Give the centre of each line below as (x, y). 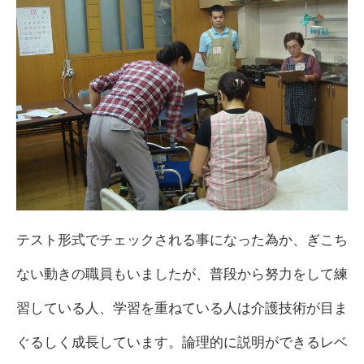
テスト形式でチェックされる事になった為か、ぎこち (182, 240)
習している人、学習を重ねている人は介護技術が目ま (182, 308)
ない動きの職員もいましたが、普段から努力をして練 (182, 274)
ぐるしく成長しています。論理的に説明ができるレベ (182, 342)
